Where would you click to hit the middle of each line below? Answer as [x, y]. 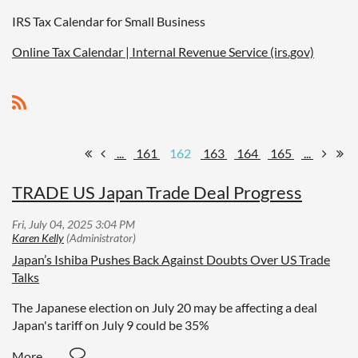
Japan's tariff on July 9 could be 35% [111, 324]
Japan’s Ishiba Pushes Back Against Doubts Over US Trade [171, 259]
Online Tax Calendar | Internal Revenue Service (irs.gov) [163, 52]
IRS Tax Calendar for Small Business [110, 22]
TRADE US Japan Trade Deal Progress [157, 193]
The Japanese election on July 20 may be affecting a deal [166, 307]
